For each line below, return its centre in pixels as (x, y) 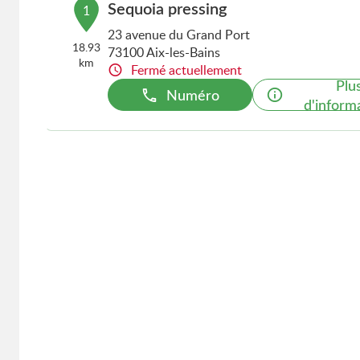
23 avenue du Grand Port (178, 35)
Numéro (192, 94)
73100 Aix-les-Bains (164, 52)
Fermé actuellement (186, 70)
